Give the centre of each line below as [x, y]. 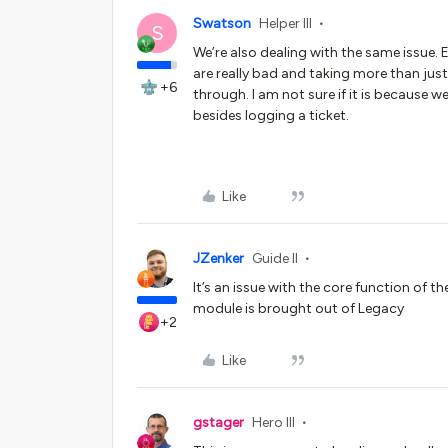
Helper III [285, 23]
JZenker [218, 258]
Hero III [273, 422]
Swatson [222, 23]
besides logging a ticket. [271, 115]
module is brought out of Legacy [298, 308]
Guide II [275, 258]
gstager [218, 422]
